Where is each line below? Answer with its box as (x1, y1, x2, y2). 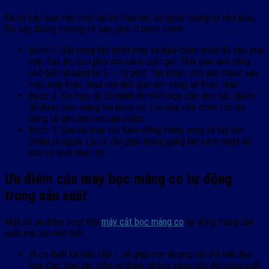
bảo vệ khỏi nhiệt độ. (29, 147, 109, 159)
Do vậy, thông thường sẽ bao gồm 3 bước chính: (5, 23, 184, 35)
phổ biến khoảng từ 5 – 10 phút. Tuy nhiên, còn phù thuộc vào (29, 67, 258, 79)
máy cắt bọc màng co (101, 216, 184, 228)
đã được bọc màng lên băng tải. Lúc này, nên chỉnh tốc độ (29, 101, 245, 113)
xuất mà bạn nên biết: (5, 227, 85, 239)
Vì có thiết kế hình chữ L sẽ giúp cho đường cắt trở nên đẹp (29, 248, 252, 260)
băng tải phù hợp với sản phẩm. (29, 112, 145, 124)
